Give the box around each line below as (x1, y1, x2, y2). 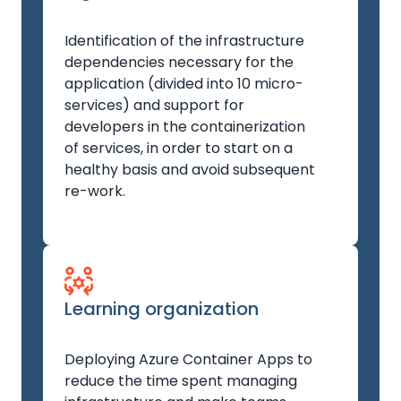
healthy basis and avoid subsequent (64, 159, 315, 180)
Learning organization (64, 296, 259, 321)
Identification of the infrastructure (64, 30, 304, 51)
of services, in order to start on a (64, 138, 293, 158)
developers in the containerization (64, 116, 305, 137)
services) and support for (64, 95, 244, 115)
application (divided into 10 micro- (64, 73, 303, 94)
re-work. (64, 181, 125, 201)
